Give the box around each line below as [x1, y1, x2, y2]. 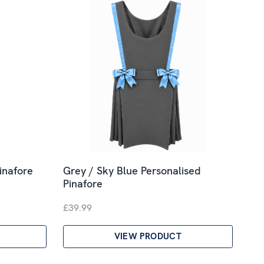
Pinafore [62, 176, 103, 190]
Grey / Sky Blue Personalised [62, 163, 201, 177]
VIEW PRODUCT [114, 230, 181, 242]
